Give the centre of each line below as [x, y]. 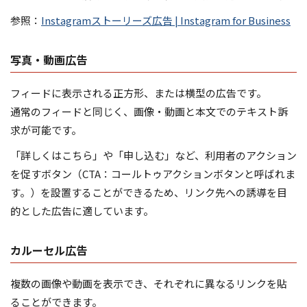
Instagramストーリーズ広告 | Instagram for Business [166, 20]
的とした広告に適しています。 [82, 210]
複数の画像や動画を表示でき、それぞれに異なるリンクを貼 [149, 283]
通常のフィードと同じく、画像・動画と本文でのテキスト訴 [149, 111]
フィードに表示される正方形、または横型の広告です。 [138, 93]
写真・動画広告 [49, 59]
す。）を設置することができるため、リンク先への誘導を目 [149, 192]
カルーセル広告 [49, 250]
